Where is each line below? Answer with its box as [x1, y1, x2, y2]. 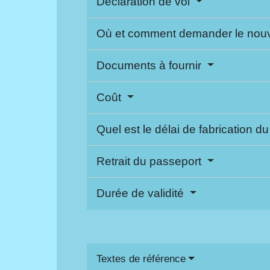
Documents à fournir [96, 59, 205, 72]
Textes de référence [96, 253, 186, 265]
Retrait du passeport [96, 155, 205, 168]
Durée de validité [96, 187, 187, 200]
